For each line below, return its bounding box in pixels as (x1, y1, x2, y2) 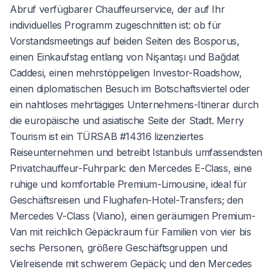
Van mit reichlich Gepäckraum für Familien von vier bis (10, 225, 251, 238)
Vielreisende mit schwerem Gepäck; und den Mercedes (10, 257, 253, 270)
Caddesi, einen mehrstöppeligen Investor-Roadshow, (10, 66, 242, 79)
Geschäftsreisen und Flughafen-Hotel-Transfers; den (10, 193, 244, 206)
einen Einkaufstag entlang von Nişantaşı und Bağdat (10, 50, 240, 63)
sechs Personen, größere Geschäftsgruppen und (10, 241, 228, 254)
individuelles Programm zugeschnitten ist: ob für (10, 18, 221, 31)
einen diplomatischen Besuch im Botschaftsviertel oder (10, 82, 250, 95)
